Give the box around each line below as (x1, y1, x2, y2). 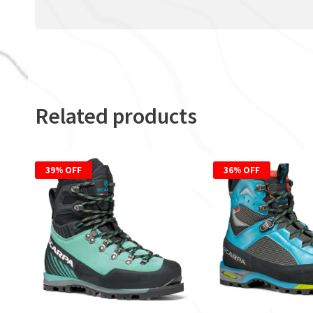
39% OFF (45, 164, 82, 177)
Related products (35, 102, 197, 131)
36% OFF (224, 164, 260, 177)
